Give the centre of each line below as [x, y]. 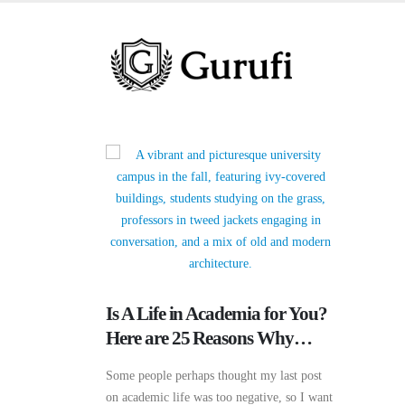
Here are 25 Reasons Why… [209, 338]
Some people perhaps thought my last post [214, 376]
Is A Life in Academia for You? [217, 314]
